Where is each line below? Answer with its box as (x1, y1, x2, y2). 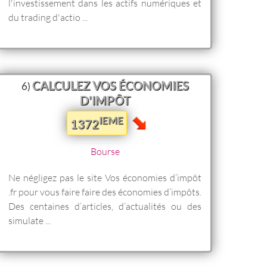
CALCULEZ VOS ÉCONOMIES (32, 77, 189, 92)
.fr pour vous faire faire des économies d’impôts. (8, 185, 201, 197)
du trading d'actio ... (8, 11, 88, 23)
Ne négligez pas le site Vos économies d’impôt (8, 171, 201, 183)
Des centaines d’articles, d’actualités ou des (8, 200, 201, 212)
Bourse (90, 145, 120, 157)
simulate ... (8, 214, 51, 226)
